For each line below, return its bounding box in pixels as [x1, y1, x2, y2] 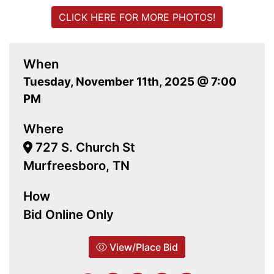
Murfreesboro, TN [23, 158, 130, 174]
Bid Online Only [23, 207, 114, 223]
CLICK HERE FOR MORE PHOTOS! [59, 11, 215, 24]
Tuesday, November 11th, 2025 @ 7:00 [23, 75, 237, 89]
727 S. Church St [32, 139, 136, 155]
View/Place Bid [107, 241, 178, 254]
